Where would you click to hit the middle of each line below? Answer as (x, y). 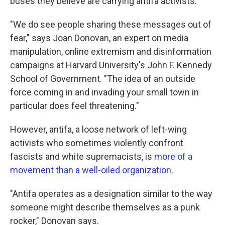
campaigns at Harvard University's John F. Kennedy (111, 65)
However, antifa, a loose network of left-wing (98, 129)
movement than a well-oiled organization (91, 170)
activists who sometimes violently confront (97, 143)
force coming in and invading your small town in (104, 92)
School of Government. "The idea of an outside (103, 79)
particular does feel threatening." (75, 106)
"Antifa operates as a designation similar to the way (111, 194)
